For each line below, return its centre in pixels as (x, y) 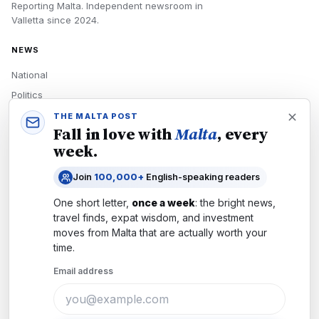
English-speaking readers (202, 177)
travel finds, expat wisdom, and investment (153, 218)
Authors (29, 252)
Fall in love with (115, 134)
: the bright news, (235, 203)
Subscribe (34, 232)
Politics (27, 95)
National (30, 75)
